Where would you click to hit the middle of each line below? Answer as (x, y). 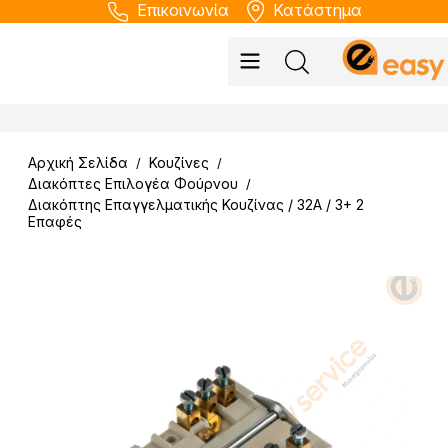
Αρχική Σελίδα (78, 163)
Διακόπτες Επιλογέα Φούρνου (133, 184)
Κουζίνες (179, 163)
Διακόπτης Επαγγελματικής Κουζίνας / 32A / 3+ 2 (196, 205)
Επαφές (55, 222)
